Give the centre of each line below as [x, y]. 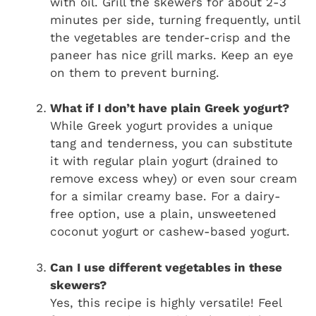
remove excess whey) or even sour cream [174, 179]
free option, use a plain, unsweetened [163, 214]
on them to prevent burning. [135, 72]
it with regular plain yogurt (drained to [164, 161]
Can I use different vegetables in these [166, 267]
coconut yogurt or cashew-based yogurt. [170, 232]
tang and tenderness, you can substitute [171, 144]
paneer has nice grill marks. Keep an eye [172, 55]
